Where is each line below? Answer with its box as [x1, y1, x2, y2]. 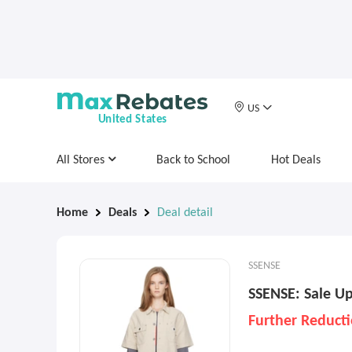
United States [97, 113, 167, 126]
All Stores [57, 154, 108, 167]
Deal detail [157, 207, 213, 219]
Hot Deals [271, 154, 321, 167]
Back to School [156, 154, 230, 167]
